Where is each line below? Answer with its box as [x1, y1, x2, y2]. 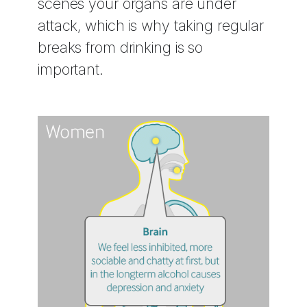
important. [38, 60, 103, 78]
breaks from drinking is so [38, 38, 204, 56]
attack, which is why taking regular [38, 16, 265, 34]
